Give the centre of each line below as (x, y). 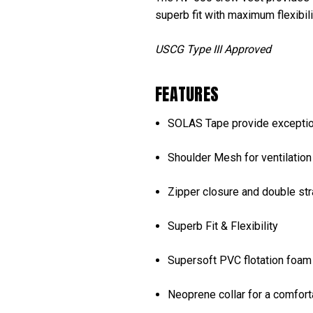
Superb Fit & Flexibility (223, 226)
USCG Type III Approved (213, 49)
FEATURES (187, 94)
